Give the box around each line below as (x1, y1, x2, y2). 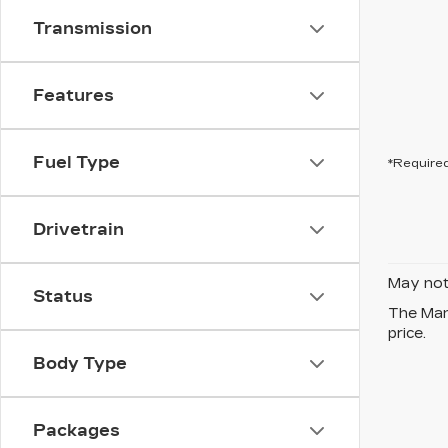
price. (388, 325, 426, 342)
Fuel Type (33, 153, 120, 172)
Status (33, 287, 93, 306)
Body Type (33, 354, 127, 373)
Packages (33, 421, 120, 440)
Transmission (33, 19, 152, 38)
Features (33, 86, 114, 105)
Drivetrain (33, 220, 124, 239)
